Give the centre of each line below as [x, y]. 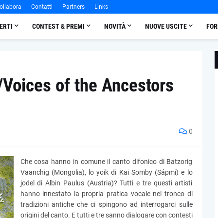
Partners [73, 7]
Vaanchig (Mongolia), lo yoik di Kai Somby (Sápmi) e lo [106, 172]
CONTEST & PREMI [58, 26]
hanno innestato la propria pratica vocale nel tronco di [106, 194]
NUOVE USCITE [166, 26]
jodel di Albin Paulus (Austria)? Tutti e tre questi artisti [106, 183]
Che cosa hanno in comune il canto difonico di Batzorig [106, 162]
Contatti [42, 7]
